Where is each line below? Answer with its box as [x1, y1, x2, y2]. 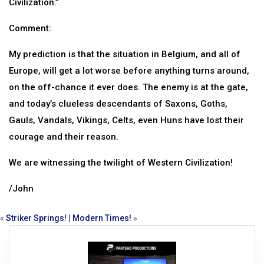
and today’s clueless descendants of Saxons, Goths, [9, 98, 227, 109]
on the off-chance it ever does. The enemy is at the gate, [9, 82, 248, 93]
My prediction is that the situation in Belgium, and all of [9, 49, 240, 60]
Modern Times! [72, 213, 131, 223]
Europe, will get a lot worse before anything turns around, [9, 65, 249, 76]
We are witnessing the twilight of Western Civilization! [9, 157, 233, 168]
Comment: [9, 23, 51, 34]
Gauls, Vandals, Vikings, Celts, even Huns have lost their [9, 115, 244, 126]
